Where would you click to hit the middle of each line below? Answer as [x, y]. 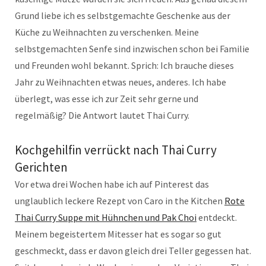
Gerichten [41, 167]
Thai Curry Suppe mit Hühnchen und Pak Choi [106, 217]
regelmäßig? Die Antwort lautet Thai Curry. [102, 115]
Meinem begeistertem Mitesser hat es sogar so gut [118, 234]
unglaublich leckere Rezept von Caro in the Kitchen [120, 200]
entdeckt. [217, 217]
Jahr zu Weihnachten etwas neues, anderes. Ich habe [121, 82]
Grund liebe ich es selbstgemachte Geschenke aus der [123, 15]
